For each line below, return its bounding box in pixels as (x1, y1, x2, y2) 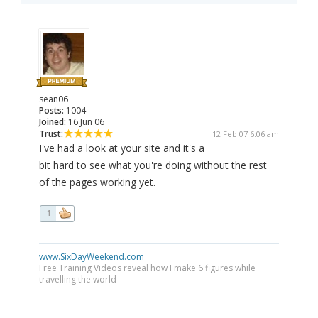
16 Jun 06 (66, 116, 104, 128)
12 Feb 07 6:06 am (212, 128, 279, 140)
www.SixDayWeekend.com (39, 251, 144, 263)
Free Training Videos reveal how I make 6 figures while (39, 262, 256, 275)
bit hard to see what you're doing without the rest (39, 158, 267, 172)
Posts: (39, 104, 64, 117)
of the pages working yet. (39, 175, 155, 190)
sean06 (39, 93, 68, 106)
